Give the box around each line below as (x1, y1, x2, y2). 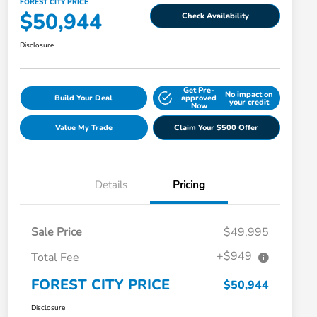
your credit (229, 96, 269, 108)
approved (181, 93, 217, 104)
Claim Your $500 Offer (174, 122, 259, 134)
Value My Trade (54, 122, 113, 134)
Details (95, 178, 127, 192)
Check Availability (181, 10, 249, 21)
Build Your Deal (54, 93, 113, 104)
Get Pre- (183, 85, 215, 96)
